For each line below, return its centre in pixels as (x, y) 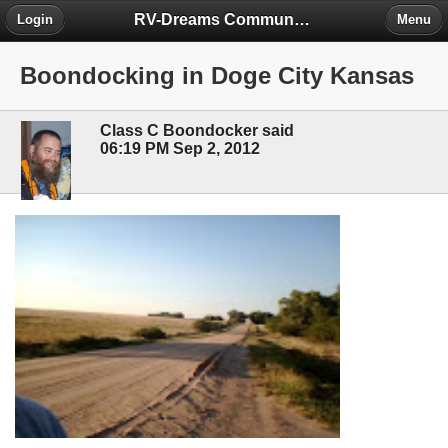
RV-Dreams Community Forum (302, 19)
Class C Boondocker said (197, 131)
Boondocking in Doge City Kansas (217, 76)
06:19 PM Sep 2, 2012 (180, 149)
